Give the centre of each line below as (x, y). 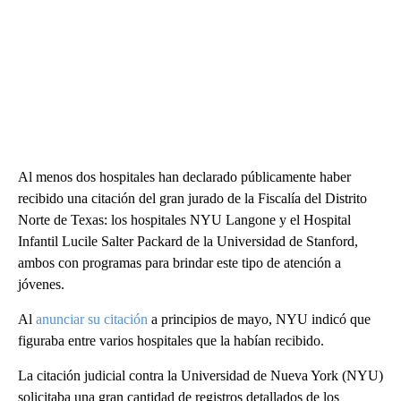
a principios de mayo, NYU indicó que (259, 319)
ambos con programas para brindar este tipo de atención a (179, 262)
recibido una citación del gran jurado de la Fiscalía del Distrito (192, 198)
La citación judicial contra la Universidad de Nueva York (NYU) (200, 375)
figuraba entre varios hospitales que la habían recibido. (171, 340)
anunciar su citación (92, 319)
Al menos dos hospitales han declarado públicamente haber (184, 176)
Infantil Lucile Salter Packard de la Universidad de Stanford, (188, 241)
